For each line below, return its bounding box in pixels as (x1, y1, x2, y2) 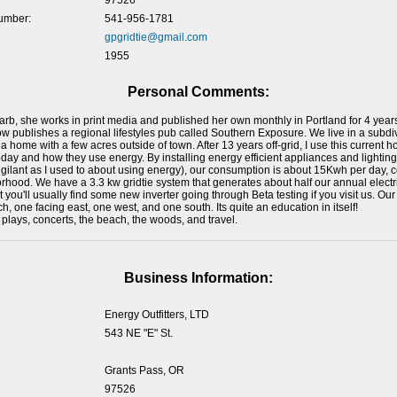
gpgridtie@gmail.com (104, 31, 207, 43)
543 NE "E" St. (104, 327, 173, 339)
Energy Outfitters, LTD (104, 308, 209, 321)
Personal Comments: (128, 84, 269, 99)
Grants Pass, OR (104, 364, 184, 377)
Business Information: (124, 270, 273, 285)
